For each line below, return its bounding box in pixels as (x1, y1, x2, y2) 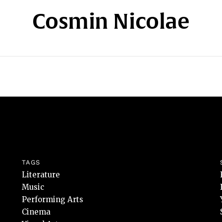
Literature (22, 170, 60, 179)
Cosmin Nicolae (32, 9, 190, 33)
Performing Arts (22, 195, 83, 204)
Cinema (22, 207, 51, 217)
